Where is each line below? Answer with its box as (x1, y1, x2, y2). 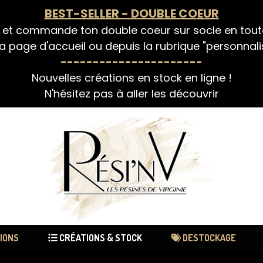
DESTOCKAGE (181, 232, 236, 244)
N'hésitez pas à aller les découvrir (44, 86, 219, 101)
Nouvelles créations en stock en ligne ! (31, 70, 232, 85)
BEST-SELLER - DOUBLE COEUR (44, 5, 219, 22)
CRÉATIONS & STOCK (58, 232, 142, 244)
